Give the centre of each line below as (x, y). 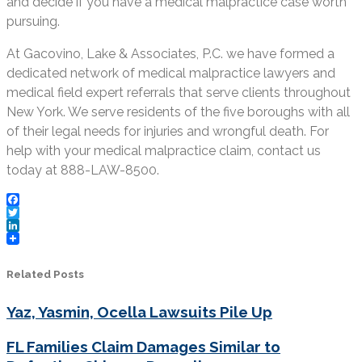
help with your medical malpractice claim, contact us (164, 150)
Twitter (27, 225)
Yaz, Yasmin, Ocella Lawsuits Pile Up (139, 312)
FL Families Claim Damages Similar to (143, 347)
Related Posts (45, 275)
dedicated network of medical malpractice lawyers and (171, 73)
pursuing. (33, 21)
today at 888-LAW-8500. (83, 170)
